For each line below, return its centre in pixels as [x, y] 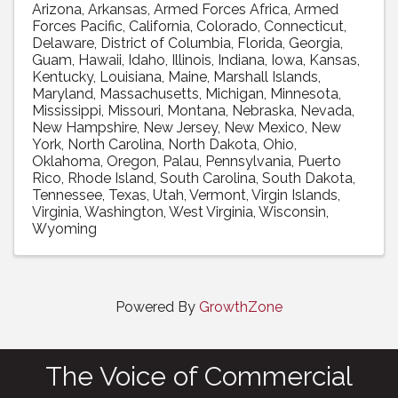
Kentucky [63, 76]
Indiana [241, 60]
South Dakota [307, 178]
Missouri [134, 110]
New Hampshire [84, 127]
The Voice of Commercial [199, 376]
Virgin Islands [295, 195]
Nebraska [263, 110]
